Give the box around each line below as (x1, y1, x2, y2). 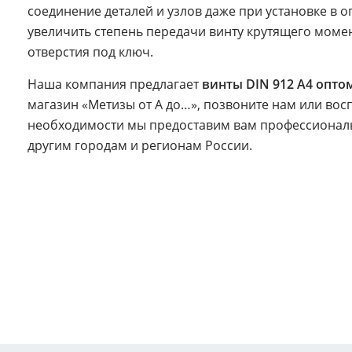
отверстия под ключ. (27, 43, 153, 61)
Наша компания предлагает (27, 75, 202, 93)
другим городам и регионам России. (27, 137, 252, 155)
